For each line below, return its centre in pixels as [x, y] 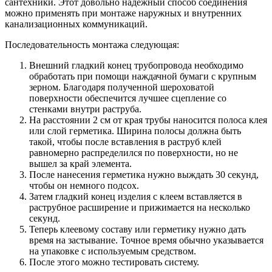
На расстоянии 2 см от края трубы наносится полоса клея [148, 120]
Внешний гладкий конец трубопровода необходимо [136, 65]
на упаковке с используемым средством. [113, 251]
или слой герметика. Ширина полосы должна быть [135, 131]
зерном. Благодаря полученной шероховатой [122, 87]
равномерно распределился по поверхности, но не [134, 152]
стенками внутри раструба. [85, 109]
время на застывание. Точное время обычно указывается [146, 240]
